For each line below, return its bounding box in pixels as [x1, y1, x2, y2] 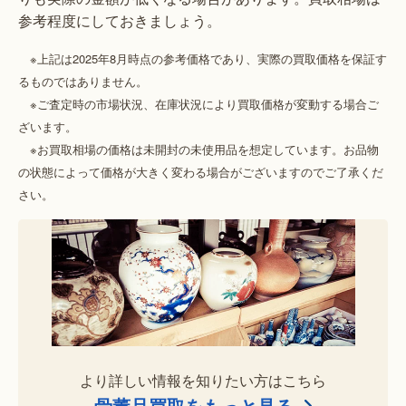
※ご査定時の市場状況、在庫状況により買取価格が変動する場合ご [30, 94, 379, 112]
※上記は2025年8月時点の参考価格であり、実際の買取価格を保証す [30, 49, 387, 67]
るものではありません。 [18, 72, 148, 90]
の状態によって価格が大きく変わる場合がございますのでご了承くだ [18, 162, 383, 180]
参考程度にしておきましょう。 [18, 9, 221, 31]
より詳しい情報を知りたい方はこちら [80, 369, 326, 391]
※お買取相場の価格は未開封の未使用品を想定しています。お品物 [30, 140, 379, 158]
